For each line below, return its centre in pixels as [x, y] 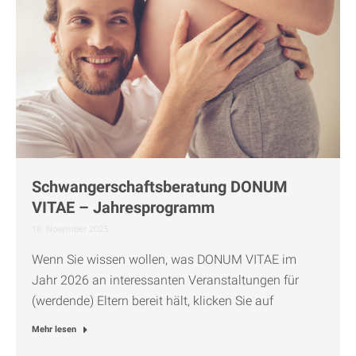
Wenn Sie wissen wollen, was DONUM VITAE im [164, 259]
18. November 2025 [70, 229]
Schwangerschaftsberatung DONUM [160, 186]
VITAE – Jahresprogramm [123, 207]
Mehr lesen [54, 329]
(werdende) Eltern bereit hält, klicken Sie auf [153, 300]
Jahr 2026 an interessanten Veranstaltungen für [165, 280]
